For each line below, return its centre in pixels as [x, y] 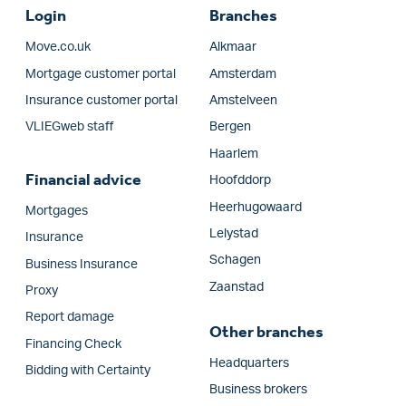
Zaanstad [236, 287]
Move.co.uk [58, 48]
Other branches [266, 332]
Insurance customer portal [101, 101]
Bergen [230, 127]
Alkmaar [232, 48]
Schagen [235, 261]
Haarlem [233, 154]
